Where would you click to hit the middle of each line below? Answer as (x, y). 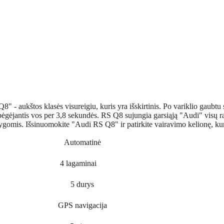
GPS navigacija (82, 205)
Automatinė (82, 142)
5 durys (82, 184)
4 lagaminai (78, 163)
